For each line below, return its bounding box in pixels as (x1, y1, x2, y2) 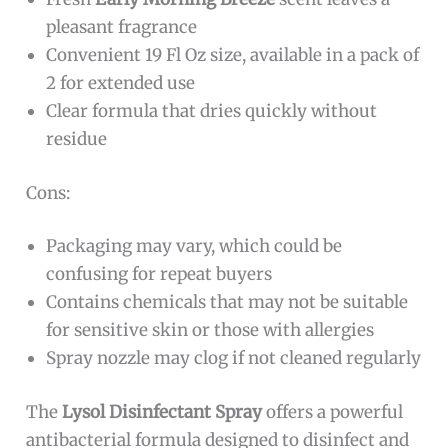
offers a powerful (262, 400, 404, 423)
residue (46, 128, 108, 151)
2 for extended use (46, 72, 196, 95)
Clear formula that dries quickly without (46, 100, 378, 123)
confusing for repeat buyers (46, 263, 273, 286)
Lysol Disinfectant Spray (62, 400, 263, 423)
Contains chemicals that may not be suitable (46, 291, 409, 314)
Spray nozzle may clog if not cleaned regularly (46, 347, 422, 370)
